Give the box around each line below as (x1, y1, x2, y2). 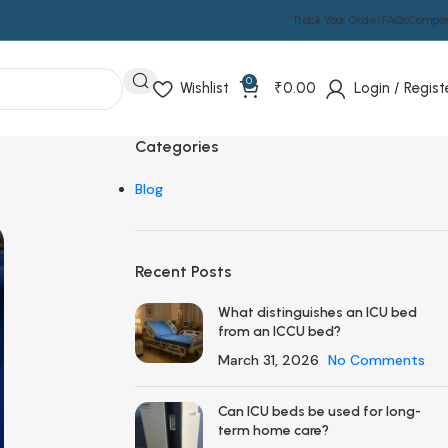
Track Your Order (292, 13, 382, 27)
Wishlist (180, 79, 229, 97)
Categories (134, 137, 219, 156)
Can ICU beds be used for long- (217, 403, 421, 420)
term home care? (217, 422, 329, 439)
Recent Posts (134, 262, 232, 281)
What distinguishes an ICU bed (217, 304, 417, 321)
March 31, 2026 (217, 351, 319, 369)
